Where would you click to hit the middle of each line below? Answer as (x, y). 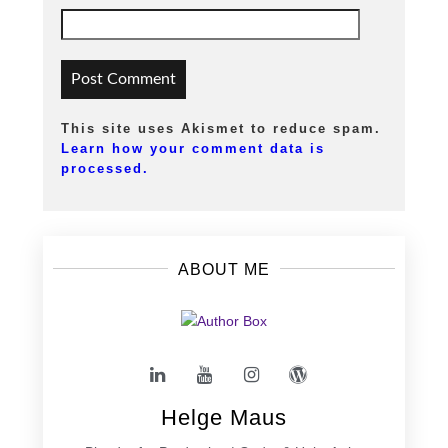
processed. (104, 169)
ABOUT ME (223, 270)
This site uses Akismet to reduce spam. (220, 129)
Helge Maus (223, 418)
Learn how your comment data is (192, 149)
